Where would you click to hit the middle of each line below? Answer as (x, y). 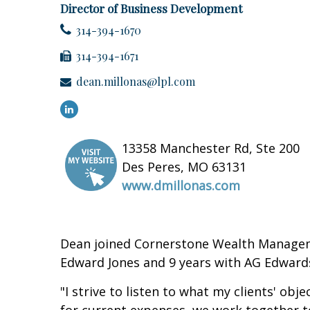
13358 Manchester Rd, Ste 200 (211, 148)
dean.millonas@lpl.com (136, 82)
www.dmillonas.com (181, 186)
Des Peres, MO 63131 (184, 167)
